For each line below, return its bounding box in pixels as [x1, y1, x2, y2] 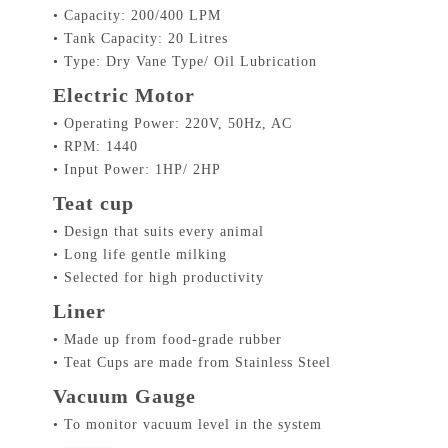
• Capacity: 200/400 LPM [53, 8, 221, 24]
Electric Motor [53, 84, 195, 107]
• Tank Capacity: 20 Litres [53, 31, 228, 47]
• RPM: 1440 [53, 139, 138, 155]
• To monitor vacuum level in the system [53, 417, 322, 433]
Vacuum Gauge [53, 385, 196, 408]
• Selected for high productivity [53, 270, 264, 286]
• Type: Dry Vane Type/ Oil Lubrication [53, 54, 317, 70]
